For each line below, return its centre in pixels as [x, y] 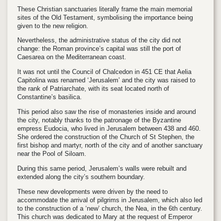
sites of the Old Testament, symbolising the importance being [105, 17]
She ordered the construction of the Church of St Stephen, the [106, 137]
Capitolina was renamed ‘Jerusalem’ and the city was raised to [106, 80]
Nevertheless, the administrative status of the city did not [99, 40]
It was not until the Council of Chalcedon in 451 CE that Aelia [104, 72]
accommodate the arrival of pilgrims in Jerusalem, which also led [110, 200]
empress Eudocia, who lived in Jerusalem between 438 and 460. [109, 129]
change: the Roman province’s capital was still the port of [99, 49]
